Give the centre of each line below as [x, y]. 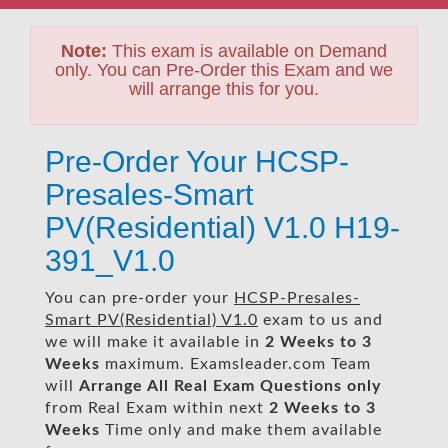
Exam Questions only [297, 386]
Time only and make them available [241, 430]
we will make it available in [155, 342]
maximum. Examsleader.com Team [235, 364]
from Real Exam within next [157, 408]
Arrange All [124, 386]
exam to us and [320, 320]
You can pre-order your [139, 298]
